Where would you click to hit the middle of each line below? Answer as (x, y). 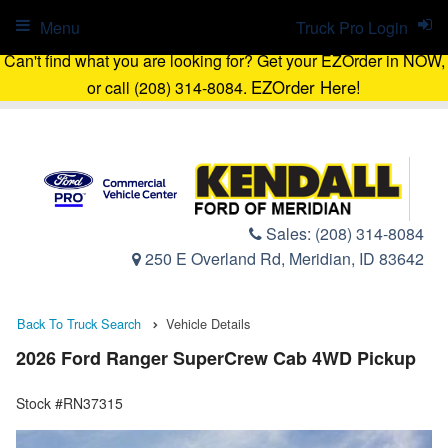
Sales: (288, 233)
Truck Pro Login (352, 27)
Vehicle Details (208, 323)
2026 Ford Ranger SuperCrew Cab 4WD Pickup (216, 358)
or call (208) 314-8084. (169, 87)
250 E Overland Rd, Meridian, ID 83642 (282, 258)
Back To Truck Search (79, 323)
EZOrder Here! (306, 87)
